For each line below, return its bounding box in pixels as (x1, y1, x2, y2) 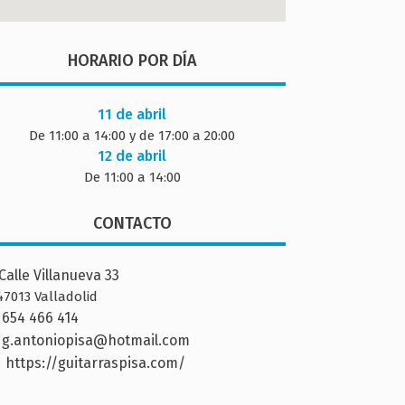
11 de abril (98, 106, 166, 123)
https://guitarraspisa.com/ (5, 354, 185, 372)
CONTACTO (92, 213, 172, 233)
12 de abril (98, 147, 166, 165)
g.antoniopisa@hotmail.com (2, 332, 190, 349)
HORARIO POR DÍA (67, 51, 197, 71)
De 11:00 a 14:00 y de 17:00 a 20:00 (29, 127, 235, 144)
